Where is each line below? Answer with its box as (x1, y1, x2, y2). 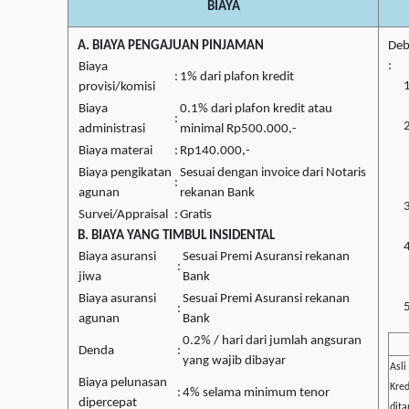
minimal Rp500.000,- (180, 122, 297, 137)
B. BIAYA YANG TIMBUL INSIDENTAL (78, 229, 275, 244)
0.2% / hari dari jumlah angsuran (183, 334, 362, 349)
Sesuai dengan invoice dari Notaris (180, 166, 366, 181)
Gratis (180, 208, 212, 223)
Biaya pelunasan (79, 376, 167, 391)
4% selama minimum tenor (183, 386, 330, 401)
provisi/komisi (79, 80, 155, 95)
